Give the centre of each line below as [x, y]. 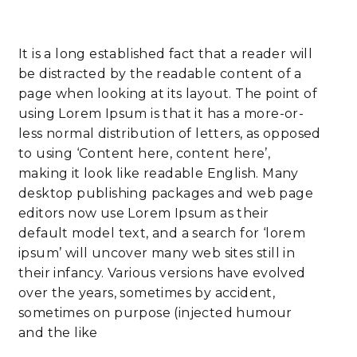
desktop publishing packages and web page [166, 193]
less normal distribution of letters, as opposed [170, 133]
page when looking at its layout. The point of [168, 94]
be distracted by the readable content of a [160, 74]
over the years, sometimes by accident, [147, 293]
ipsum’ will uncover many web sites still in [157, 253]
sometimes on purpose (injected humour [155, 313]
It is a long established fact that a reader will [166, 54]
